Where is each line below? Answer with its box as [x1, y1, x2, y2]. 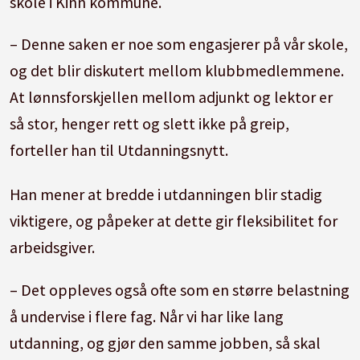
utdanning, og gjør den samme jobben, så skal [10, 333, 321, 354]
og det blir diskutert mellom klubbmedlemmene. [10, 60, 345, 81]
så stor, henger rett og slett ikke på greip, [10, 113, 290, 134]
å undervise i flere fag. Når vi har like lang [10, 306, 284, 327]
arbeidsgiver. [10, 237, 96, 258]
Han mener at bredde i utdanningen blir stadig [10, 184, 323, 205]
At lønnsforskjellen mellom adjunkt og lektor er [10, 87, 333, 108]
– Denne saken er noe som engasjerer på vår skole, [10, 34, 349, 55]
